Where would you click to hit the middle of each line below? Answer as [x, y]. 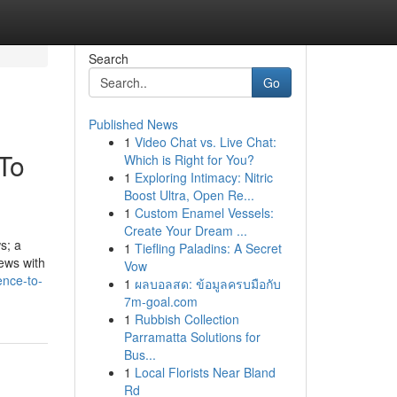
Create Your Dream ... [185, 230]
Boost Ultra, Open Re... [189, 195]
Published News [133, 124]
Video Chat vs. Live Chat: [205, 142]
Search [108, 58]
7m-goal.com [160, 301]
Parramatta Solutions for [192, 337]
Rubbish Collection [187, 319]
